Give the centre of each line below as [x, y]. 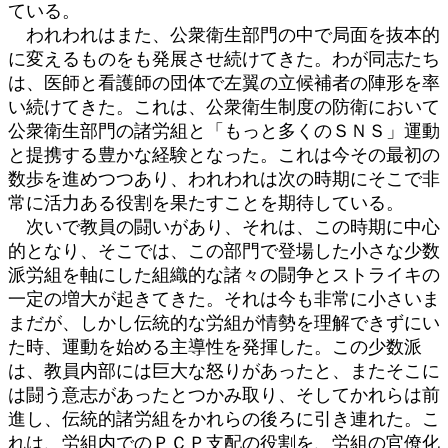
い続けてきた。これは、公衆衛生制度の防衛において [224, 106]
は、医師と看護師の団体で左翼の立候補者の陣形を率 [224, 82]
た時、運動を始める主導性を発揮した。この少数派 [215, 346]
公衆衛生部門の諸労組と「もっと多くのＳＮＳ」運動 [224, 130]
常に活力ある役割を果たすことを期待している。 [206, 202]
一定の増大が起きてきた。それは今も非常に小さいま [224, 298]
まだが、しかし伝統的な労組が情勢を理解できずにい [224, 322]
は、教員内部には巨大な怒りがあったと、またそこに [224, 370]
